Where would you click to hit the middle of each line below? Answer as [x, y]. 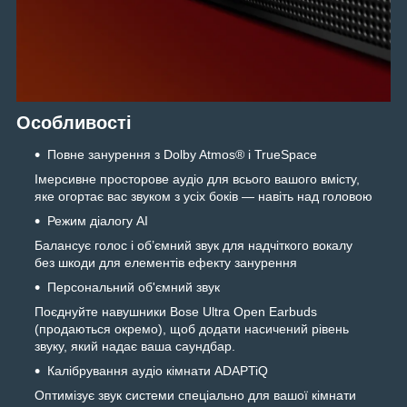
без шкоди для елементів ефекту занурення [166, 263]
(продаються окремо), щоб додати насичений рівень [192, 329]
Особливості [74, 122]
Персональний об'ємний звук [134, 288]
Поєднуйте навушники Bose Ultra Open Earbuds [176, 312]
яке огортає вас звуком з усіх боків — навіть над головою [203, 197]
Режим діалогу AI [98, 221]
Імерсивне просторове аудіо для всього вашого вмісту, [197, 179]
